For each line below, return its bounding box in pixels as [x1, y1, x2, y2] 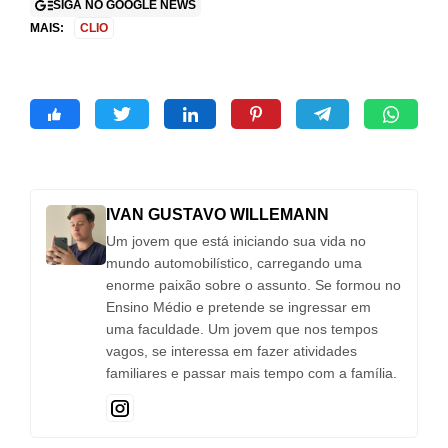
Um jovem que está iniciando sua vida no [106, 233, 366, 250]
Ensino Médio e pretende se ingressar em [106, 299, 371, 316]
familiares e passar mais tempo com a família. [106, 365, 397, 382]
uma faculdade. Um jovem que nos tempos [106, 321, 378, 338]
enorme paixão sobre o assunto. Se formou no [106, 277, 401, 294]
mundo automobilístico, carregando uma [106, 255, 362, 272]
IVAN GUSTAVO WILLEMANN [106, 206, 329, 224]
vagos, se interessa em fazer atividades [106, 343, 357, 360]
